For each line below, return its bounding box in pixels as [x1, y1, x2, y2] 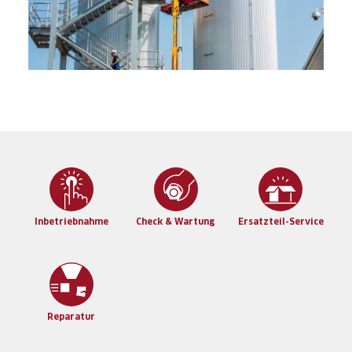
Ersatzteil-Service [237, 217, 324, 227]
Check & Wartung [136, 217, 216, 227]
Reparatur [47, 312, 96, 322]
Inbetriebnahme [34, 217, 108, 227]
